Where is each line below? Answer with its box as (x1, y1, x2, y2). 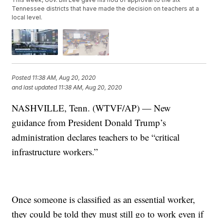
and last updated (12, 84, 57, 91)
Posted (12, 74, 33, 82)
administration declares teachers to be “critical (12, 130, 180, 143)
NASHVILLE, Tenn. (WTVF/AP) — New (12, 101, 171, 114)
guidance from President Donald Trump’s (12, 116, 166, 128)
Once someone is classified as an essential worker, (12, 193, 196, 205)
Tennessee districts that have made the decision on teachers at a (12, 5, 200, 13)
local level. (12, 14, 43, 21)
